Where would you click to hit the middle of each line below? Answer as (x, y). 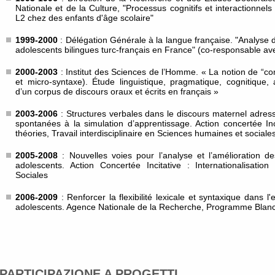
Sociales (32, 175)
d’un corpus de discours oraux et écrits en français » (117, 91)
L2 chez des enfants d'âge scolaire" (84, 18)
